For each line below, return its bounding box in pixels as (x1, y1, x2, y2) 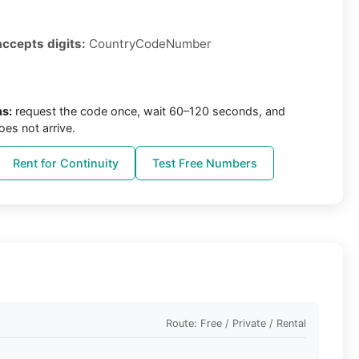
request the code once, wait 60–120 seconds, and (12, 104, 285, 119)
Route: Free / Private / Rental (166, 317, 306, 329)
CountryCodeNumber (86, 36, 212, 52)
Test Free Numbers (152, 156, 257, 171)
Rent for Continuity (13, 156, 119, 171)
